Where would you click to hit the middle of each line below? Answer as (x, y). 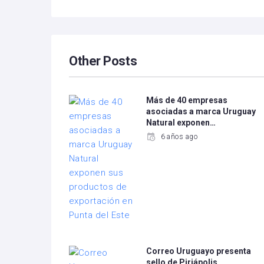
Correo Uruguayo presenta (199, 251)
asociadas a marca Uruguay (201, 111)
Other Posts (103, 61)
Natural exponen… (181, 123)
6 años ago (179, 137)
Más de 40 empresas (187, 100)
